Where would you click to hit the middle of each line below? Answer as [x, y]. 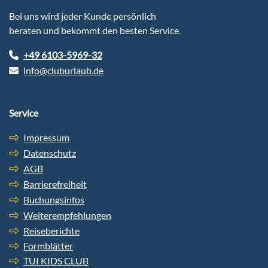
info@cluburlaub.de [63, 70]
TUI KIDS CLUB [56, 260]
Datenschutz [50, 153]
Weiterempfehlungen [67, 215]
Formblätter [48, 245]
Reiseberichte [51, 230]
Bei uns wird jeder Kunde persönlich [83, 16]
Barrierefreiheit [55, 184]
